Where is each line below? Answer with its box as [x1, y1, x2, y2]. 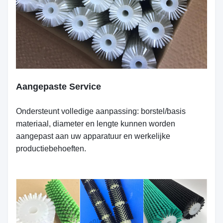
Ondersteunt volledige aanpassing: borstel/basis [16, 107, 186, 115]
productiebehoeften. [16, 144, 86, 153]
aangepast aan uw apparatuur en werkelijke [16, 132, 170, 140]
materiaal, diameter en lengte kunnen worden [16, 119, 175, 128]
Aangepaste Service [16, 82, 101, 92]
